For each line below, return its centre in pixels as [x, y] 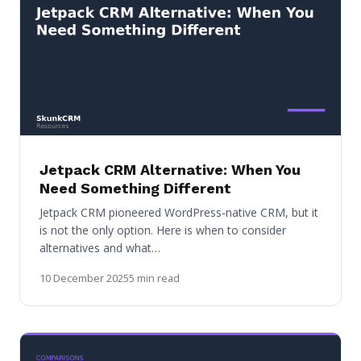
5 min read [154, 278]
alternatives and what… [100, 247]
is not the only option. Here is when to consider [163, 230]
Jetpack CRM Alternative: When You [170, 169]
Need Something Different [135, 188]
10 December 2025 [84, 278]
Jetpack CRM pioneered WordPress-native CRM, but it [179, 212]
